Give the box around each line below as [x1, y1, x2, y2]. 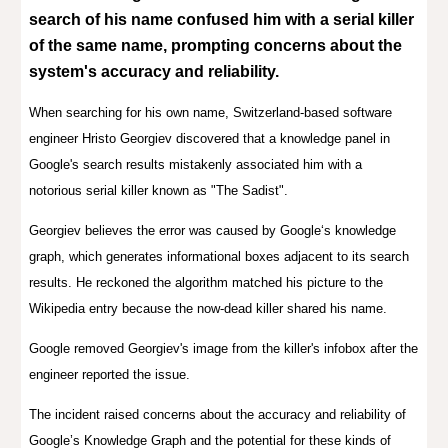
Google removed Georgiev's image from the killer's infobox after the [29, 341, 419, 356]
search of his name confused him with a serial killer [29, 11, 415, 28]
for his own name [122, 105, 226, 120]
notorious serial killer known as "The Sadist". [29, 183, 289, 198]
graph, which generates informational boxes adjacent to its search [29, 249, 410, 264]
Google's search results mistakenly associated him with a [29, 157, 363, 172]
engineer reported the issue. [29, 367, 191, 382]
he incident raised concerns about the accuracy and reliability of [37, 407, 407, 422]
